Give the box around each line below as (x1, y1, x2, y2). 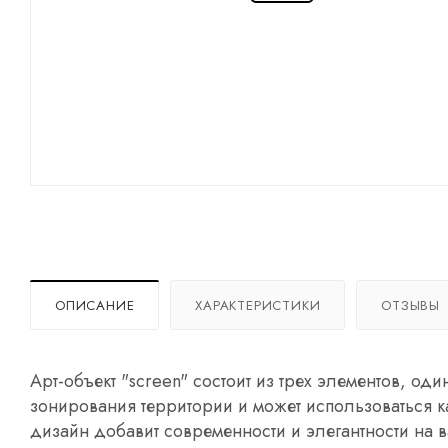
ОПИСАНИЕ (55, 295, 135, 315)
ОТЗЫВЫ (381, 295, 441, 315)
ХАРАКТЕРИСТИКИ (195, 295, 321, 315)
